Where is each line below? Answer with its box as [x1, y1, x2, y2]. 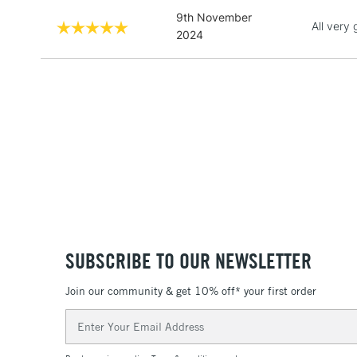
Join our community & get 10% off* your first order [65, 284, 316, 299]
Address [65, 327, 108, 341]
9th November [176, 10, 252, 24]
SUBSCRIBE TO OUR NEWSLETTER [65, 247, 312, 274]
